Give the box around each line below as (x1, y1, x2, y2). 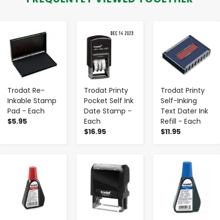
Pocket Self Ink (84, 95, 134, 106)
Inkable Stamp (7, 95, 56, 106)
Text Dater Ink (161, 106, 208, 116)
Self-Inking (161, 95, 197, 106)
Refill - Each (161, 116, 201, 126)
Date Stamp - (84, 106, 132, 116)
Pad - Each (7, 106, 45, 116)
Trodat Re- (7, 85, 45, 95)
